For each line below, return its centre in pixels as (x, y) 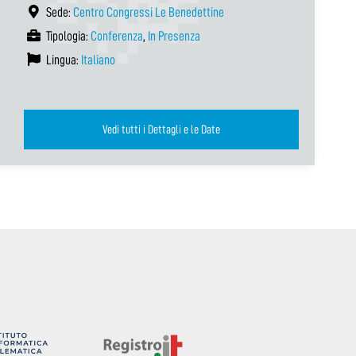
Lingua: (62, 60)
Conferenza (117, 36)
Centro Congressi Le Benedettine (149, 12)
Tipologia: (67, 36)
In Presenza (174, 36)
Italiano (98, 60)
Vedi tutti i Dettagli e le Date (161, 129)
